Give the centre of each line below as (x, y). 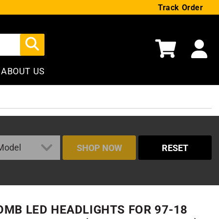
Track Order (181, 7)
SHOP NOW (99, 148)
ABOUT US (23, 71)
